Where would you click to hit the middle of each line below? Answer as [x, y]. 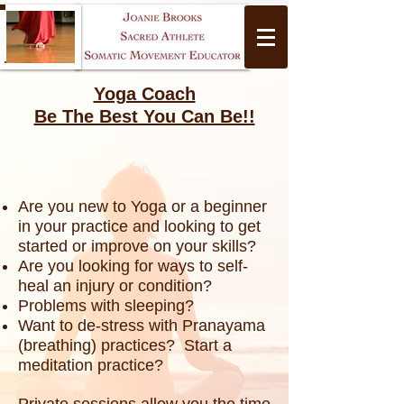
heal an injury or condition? [115, 286]
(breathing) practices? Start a [125, 345]
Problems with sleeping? [106, 306]
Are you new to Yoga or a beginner [142, 207]
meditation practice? [91, 365]
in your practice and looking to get [139, 226]
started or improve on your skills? [137, 246]
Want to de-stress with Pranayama [142, 326]
